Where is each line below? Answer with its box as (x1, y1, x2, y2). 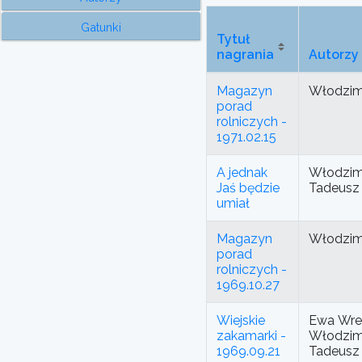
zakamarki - (217, 328, 286, 344)
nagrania (217, 47, 274, 63)
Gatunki (81, 20, 121, 34)
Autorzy (309, 47, 359, 63)
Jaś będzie (217, 180, 280, 196)
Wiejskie (217, 313, 265, 329)
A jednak (217, 165, 267, 181)
